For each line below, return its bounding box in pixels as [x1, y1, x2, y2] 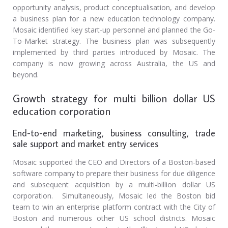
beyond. [13, 70, 39, 80]
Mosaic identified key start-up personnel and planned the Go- [13, 25, 215, 35]
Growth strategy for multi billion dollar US [13, 91, 215, 105]
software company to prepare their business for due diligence [13, 168, 215, 178]
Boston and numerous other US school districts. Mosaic [13, 213, 215, 223]
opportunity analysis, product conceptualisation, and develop [13, 3, 215, 13]
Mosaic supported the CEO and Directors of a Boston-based [13, 157, 215, 167]
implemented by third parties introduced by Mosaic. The [13, 47, 215, 58]
